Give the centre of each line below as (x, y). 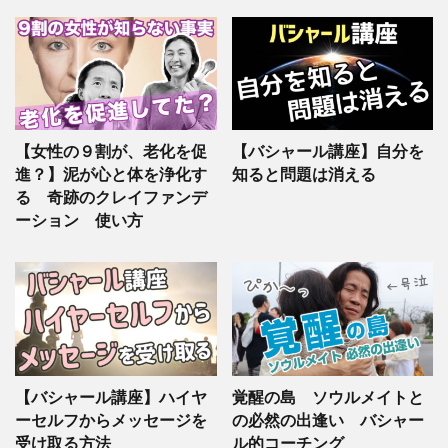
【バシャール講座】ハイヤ (111, 396)
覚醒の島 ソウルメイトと (327, 396)
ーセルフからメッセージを (111, 419)
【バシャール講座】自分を (327, 151)
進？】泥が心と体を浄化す (111, 174)
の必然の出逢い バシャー (327, 419)
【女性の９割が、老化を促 (111, 151)
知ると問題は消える (303, 174)
